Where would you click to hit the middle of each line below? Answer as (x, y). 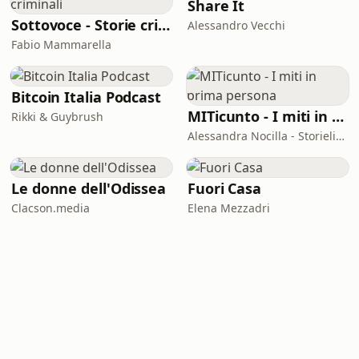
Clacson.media (50, 208)
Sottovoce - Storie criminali (164, 25)
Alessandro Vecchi (236, 25)
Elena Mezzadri (229, 208)
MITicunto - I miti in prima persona (338, 116)
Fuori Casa (225, 188)
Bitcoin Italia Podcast (87, 97)
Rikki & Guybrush (57, 117)
